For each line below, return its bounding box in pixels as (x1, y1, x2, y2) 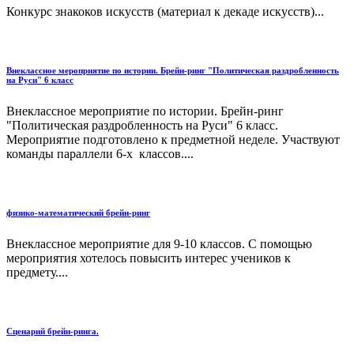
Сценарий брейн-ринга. (6, 326, 99, 337)
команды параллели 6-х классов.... (6, 147, 194, 161)
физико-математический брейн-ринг (6, 208, 150, 218)
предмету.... (6, 265, 68, 280)
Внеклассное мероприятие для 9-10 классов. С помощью (6, 237, 312, 251)
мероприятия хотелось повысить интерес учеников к (6, 251, 291, 265)
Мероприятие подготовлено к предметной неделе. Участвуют (6, 133, 340, 147)
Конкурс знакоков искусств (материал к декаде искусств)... (6, 5, 324, 19)
